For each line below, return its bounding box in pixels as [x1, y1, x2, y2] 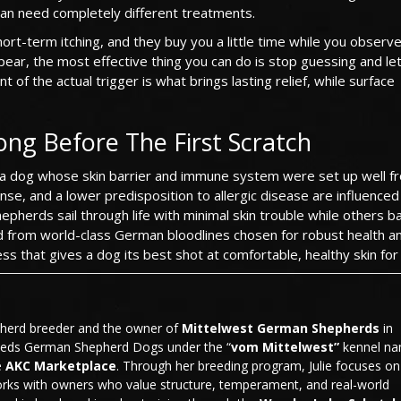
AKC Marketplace [5, 356, 116, 374]
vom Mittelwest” [231, 337, 339, 355]
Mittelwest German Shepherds [182, 319, 380, 337]
